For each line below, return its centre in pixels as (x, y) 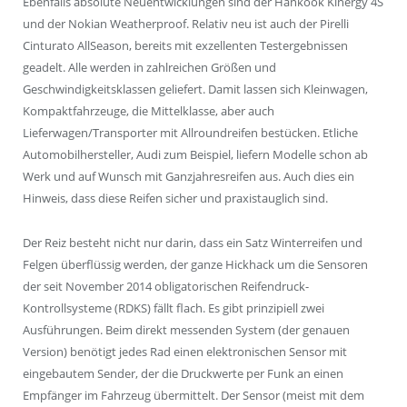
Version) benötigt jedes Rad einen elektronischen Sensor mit (185, 351)
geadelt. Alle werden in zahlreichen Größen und (149, 68)
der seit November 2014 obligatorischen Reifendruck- (166, 286)
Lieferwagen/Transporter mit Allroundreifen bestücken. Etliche (190, 133)
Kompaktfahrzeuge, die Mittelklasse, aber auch (149, 111)
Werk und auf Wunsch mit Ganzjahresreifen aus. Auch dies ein (189, 177)
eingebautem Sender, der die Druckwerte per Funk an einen (183, 373)
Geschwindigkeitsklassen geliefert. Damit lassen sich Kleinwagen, (195, 89)
